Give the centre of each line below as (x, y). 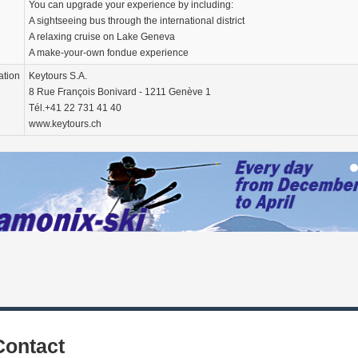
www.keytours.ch (65, 124)
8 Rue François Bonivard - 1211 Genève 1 (120, 92)
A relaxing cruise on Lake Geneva (102, 37)
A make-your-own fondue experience (109, 53)
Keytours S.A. (58, 76)
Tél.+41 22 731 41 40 (75, 108)
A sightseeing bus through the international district (137, 21)
